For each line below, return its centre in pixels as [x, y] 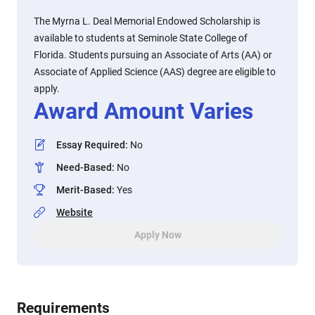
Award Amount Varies [143, 111]
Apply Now [157, 235]
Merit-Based [84, 190]
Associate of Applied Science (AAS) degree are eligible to [155, 72]
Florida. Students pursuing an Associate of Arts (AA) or [153, 55]
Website [75, 212]
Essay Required [91, 145]
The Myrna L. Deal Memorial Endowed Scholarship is [147, 21]
